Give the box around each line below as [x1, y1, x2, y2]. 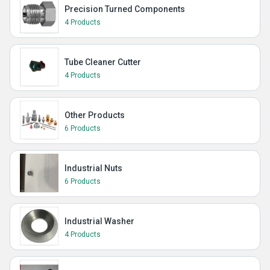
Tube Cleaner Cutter [64, 57, 141, 67]
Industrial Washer [64, 216, 134, 226]
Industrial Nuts [64, 163, 122, 173]
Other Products [64, 110, 125, 120]
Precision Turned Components [64, 4, 185, 14]
